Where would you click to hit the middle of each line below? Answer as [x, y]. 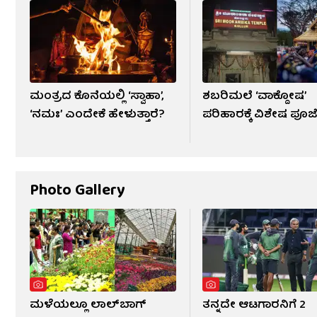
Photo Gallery [77, 191]
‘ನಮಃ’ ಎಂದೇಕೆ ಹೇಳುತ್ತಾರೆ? [97, 115]
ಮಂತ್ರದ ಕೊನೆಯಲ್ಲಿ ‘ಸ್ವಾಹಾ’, [97, 97]
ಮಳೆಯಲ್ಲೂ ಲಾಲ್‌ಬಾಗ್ [88, 305]
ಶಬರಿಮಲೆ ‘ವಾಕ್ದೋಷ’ [255, 97]
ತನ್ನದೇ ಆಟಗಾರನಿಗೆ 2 [254, 305]
